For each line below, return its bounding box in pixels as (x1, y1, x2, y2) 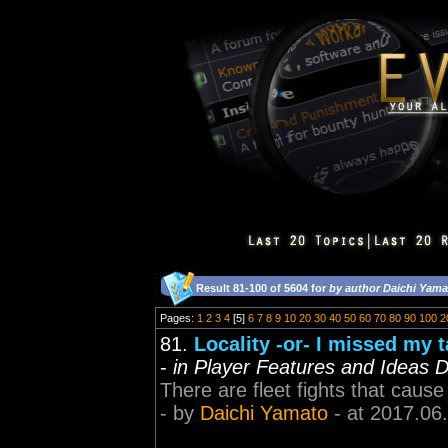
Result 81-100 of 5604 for (196, 282, 329, 294)
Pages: (160, 312, 197, 324)
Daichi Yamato (200, 402, 328, 424)
